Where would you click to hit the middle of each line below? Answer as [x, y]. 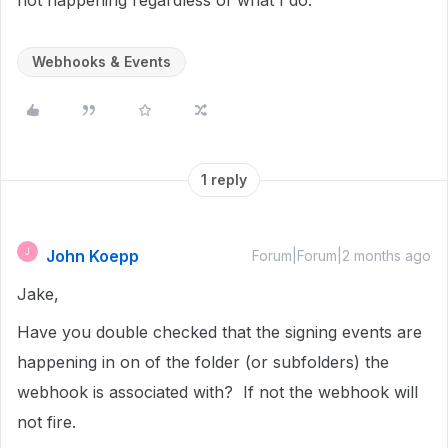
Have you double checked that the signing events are [219, 332]
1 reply [224, 179]
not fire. [46, 422]
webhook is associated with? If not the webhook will [217, 392]
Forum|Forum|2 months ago [341, 255]
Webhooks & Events [101, 61]
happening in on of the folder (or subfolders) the [203, 362]
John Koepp [92, 256]
